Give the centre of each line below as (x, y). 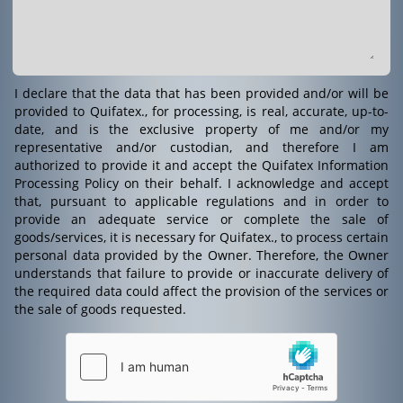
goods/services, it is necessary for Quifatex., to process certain (201, 237)
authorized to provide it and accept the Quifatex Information (201, 165)
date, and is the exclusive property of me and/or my (201, 129)
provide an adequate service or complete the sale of (201, 219)
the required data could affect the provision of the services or (201, 291)
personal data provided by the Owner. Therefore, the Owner (201, 255)
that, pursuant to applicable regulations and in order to (201, 201)
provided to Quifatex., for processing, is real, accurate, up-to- (201, 111)
